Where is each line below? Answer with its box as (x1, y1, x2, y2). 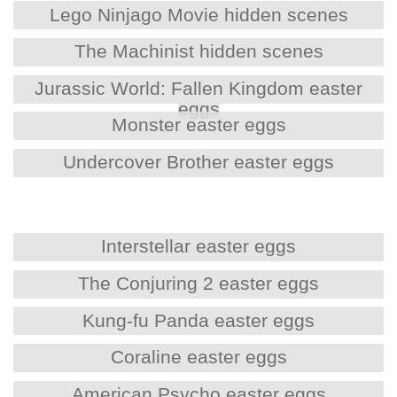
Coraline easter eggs (110, 346, 287, 368)
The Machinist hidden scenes (74, 41, 323, 62)
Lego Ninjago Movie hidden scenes (49, 4, 348, 25)
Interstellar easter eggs (101, 236, 296, 257)
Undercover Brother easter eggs (63, 151, 334, 172)
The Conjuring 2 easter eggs (78, 273, 319, 294)
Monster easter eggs (111, 114, 286, 136)
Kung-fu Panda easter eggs (82, 309, 315, 331)
